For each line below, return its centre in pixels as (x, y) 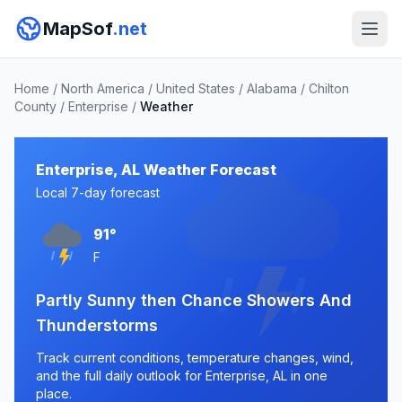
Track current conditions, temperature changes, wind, (195, 358)
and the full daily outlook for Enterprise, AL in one (182, 376)
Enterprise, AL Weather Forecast (156, 170)
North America (103, 88)
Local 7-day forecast (98, 192)
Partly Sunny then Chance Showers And (194, 300)
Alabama (272, 88)
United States (196, 88)
